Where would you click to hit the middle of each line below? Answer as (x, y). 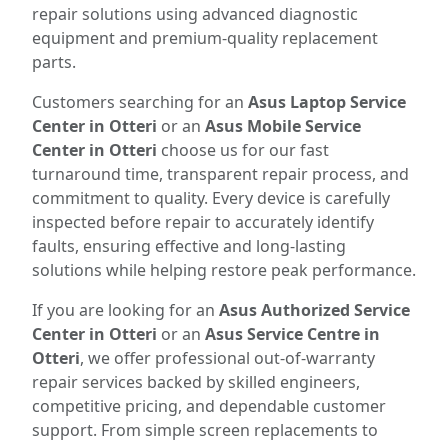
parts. (54, 62)
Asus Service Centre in (292, 334)
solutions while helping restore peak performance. (224, 270)
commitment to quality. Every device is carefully (211, 198)
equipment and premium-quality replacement (205, 38)
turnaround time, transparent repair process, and (220, 174)
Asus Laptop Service (327, 102)
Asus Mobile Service (283, 126)
